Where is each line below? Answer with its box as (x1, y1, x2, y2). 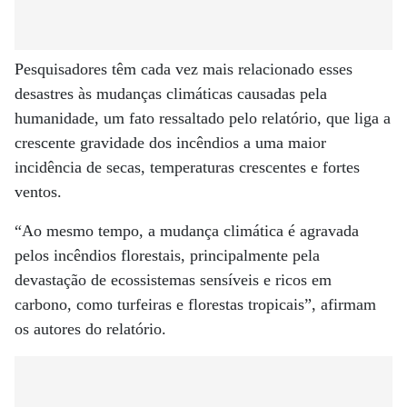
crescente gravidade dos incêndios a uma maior (15, 134, 326, 152)
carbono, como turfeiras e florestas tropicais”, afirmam (15, 295, 376, 313)
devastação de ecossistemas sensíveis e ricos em (15, 271, 332, 289)
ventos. (15, 183, 62, 201)
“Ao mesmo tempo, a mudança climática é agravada (15, 222, 359, 240)
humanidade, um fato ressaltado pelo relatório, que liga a (15, 109, 391, 127)
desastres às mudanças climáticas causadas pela (15, 84, 327, 103)
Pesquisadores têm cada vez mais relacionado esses (15, 60, 352, 78)
